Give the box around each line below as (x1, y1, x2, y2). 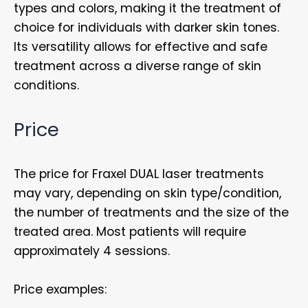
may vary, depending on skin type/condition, (14, 185, 281, 202)
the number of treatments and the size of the (14, 204, 289, 221)
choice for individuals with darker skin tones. (14, 19, 279, 36)
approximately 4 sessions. (14, 243, 170, 260)
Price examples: (14, 281, 107, 298)
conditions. (14, 77, 79, 94)
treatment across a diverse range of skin (14, 58, 261, 75)
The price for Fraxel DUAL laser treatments (14, 166, 264, 183)
